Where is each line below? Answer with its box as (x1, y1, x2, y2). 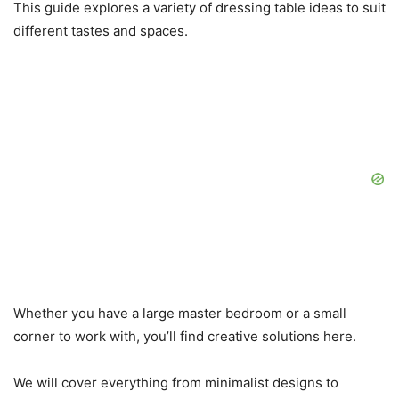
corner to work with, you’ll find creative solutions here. (13, 327, 356, 345)
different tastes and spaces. (13, 21, 188, 39)
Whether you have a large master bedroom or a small (13, 304, 346, 322)
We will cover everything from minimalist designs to (13, 373, 338, 391)
